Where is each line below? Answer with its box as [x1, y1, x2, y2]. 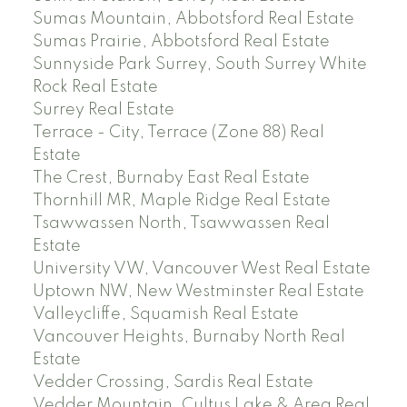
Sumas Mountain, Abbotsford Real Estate [32, 11, 354, 28]
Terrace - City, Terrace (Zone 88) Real [32, 124, 324, 142]
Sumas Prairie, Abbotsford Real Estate [32, 34, 330, 51]
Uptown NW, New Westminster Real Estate [32, 283, 364, 301]
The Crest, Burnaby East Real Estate [32, 170, 310, 187]
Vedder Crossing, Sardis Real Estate [32, 374, 313, 392]
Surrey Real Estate [32, 102, 174, 119]
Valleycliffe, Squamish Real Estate [32, 306, 299, 323]
